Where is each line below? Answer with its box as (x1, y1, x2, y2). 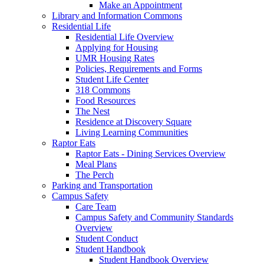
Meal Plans (75, 159, 117, 170)
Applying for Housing (75, 42, 158, 53)
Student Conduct (75, 233, 138, 244)
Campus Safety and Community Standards (75, 212, 233, 223)
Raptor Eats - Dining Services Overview (75, 148, 226, 159)
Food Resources (75, 95, 136, 106)
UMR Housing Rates (75, 53, 154, 64)
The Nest (75, 106, 110, 117)
